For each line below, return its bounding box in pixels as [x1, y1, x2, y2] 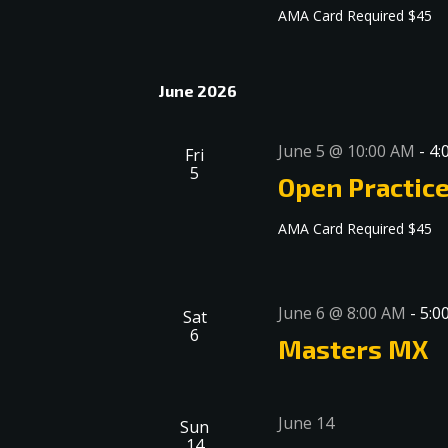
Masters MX [278, 333, 429, 365]
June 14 [278, 412, 335, 435]
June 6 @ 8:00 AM [278, 302, 407, 325]
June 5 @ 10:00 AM [278, 140, 416, 163]
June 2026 [159, 81, 237, 101]
